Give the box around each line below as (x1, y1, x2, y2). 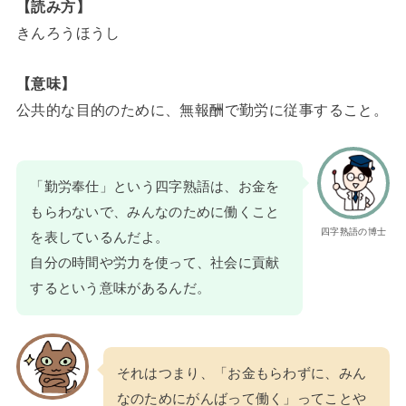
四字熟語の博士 (321, 227, 387, 237)
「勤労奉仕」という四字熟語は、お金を (30, 179, 280, 195)
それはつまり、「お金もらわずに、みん (116, 366, 367, 382)
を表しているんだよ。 (30, 230, 169, 246)
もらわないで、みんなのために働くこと (30, 205, 280, 220)
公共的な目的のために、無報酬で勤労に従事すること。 (15, 101, 389, 118)
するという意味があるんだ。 (30, 281, 211, 296)
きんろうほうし (15, 24, 121, 42)
